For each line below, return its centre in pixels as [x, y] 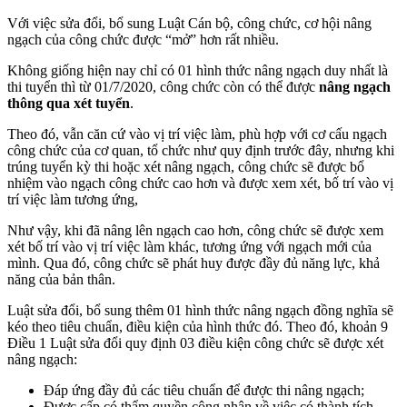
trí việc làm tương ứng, [73, 199]
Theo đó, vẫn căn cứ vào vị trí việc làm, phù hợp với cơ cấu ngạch [197, 134]
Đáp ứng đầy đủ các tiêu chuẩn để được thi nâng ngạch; [204, 390]
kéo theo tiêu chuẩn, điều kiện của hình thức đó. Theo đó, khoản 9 [198, 327]
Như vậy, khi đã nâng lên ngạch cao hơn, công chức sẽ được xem [195, 230]
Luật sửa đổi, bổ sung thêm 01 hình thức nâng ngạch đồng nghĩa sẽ [200, 310]
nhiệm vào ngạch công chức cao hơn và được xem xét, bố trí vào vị [200, 183]
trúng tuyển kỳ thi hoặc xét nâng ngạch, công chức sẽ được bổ [186, 167]
